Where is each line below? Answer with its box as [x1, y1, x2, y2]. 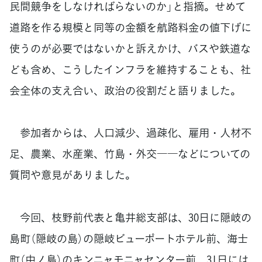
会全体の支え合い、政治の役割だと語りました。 [9, 82, 241, 98]
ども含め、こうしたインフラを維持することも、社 [9, 61, 251, 77]
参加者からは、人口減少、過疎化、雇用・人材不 [9, 125, 251, 141]
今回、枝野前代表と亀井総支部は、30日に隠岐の [9, 209, 251, 226]
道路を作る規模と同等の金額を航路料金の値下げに [9, 19, 251, 35]
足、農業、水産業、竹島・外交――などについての [9, 146, 250, 162]
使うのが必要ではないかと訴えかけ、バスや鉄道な [9, 40, 251, 56]
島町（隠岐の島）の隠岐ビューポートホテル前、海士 [9, 230, 248, 247]
